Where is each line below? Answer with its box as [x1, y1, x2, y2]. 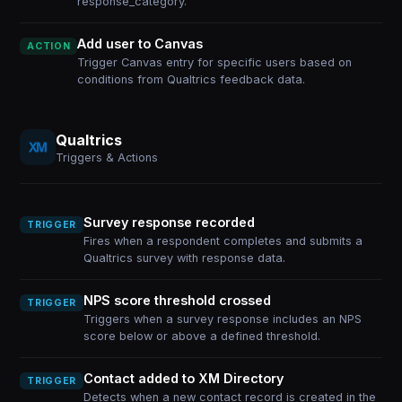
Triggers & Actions [56, 150, 159, 164]
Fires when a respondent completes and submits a [83, 234, 363, 248]
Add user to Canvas [77, 36, 204, 51]
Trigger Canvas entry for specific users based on [77, 56, 353, 69]
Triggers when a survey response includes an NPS [83, 312, 362, 326]
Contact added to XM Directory [83, 371, 284, 386]
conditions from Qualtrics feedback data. [77, 73, 306, 86]
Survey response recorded [83, 214, 255, 230]
